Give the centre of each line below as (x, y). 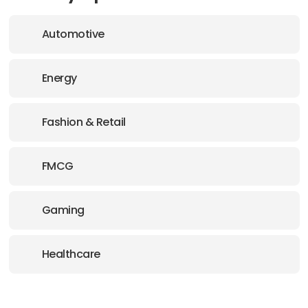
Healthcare (71, 254)
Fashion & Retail (84, 122)
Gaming (63, 210)
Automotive (73, 34)
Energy (59, 78)
